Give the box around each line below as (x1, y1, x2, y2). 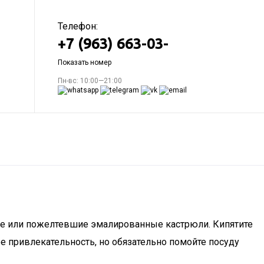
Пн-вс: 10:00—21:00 (58, 77, 122, 85)
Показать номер (58, 58, 111, 67)
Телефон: (58, 21, 98, 32)
